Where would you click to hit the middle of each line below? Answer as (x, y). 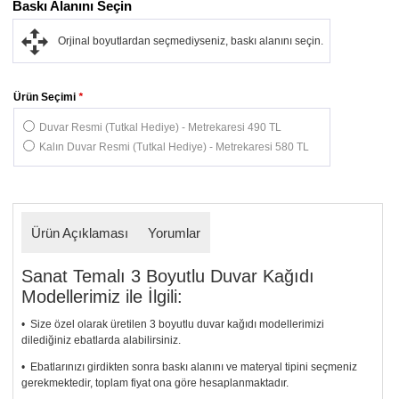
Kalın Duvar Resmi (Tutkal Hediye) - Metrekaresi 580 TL (175, 147)
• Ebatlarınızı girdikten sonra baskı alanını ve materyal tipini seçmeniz (190, 366)
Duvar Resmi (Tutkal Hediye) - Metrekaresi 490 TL (161, 127)
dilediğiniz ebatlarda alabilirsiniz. (102, 340)
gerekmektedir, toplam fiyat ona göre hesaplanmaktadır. (155, 383)
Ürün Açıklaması (80, 232)
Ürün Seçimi (45, 97)
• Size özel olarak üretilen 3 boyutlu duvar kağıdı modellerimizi (173, 324)
